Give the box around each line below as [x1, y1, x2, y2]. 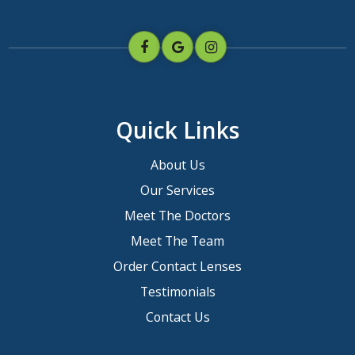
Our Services [140, 181, 215, 199]
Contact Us [145, 307, 210, 326]
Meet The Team [131, 231, 224, 250]
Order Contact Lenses [113, 257, 242, 275]
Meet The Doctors [124, 206, 231, 224]
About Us [150, 155, 205, 174]
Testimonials [139, 282, 216, 300]
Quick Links [116, 114, 239, 145]
